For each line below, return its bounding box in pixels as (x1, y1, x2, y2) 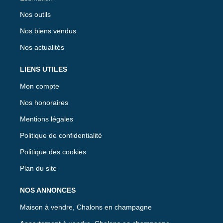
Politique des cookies (20, 147, 86, 156)
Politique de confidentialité (20, 131, 102, 139)
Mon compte (20, 82, 59, 90)
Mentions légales (20, 114, 73, 123)
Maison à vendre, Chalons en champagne (20, 203, 152, 211)
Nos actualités (20, 43, 64, 51)
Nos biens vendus (20, 26, 76, 35)
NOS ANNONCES (20, 186, 76, 194)
